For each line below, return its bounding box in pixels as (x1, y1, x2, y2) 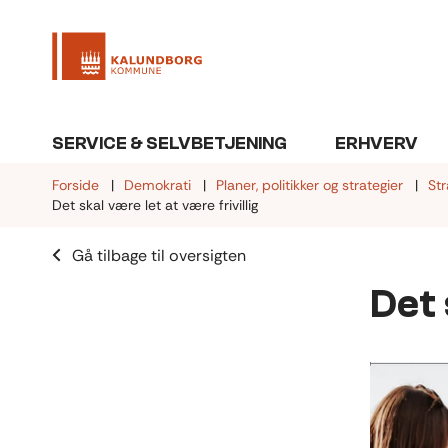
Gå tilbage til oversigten (72, 245, 246, 267)
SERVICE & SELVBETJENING (52, 133, 287, 155)
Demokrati (124, 176, 191, 195)
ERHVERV (335, 133, 418, 155)
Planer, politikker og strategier (216, 176, 403, 195)
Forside (52, 176, 99, 195)
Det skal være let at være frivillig (52, 196, 258, 215)
